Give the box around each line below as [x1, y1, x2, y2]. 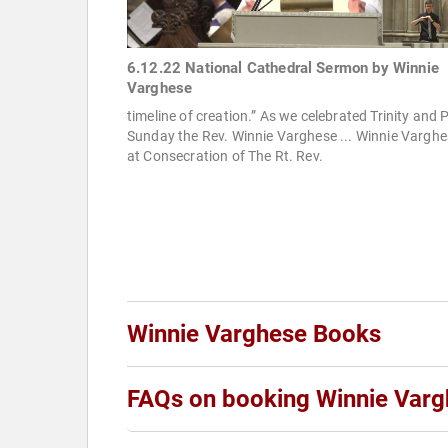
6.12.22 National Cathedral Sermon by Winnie [127, 59, 439, 78]
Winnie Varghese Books [127, 320, 381, 349]
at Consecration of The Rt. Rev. [127, 148, 323, 165]
